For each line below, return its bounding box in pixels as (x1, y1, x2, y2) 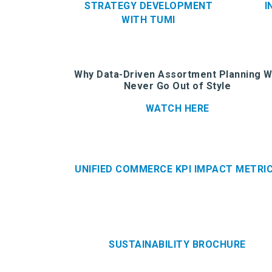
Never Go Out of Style (123, 80, 231, 92)
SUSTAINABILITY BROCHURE (109, 238, 246, 250)
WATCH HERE (145, 102, 209, 114)
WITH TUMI (121, 13, 175, 25)
